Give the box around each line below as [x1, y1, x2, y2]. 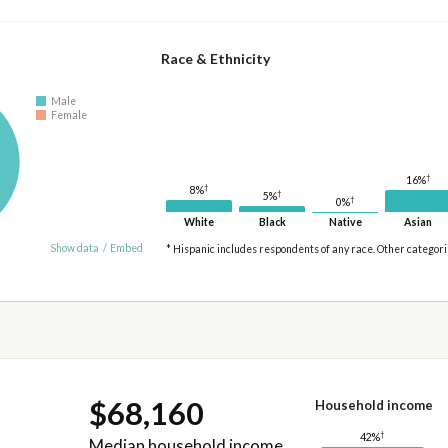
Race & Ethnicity [161, 50, 271, 68]
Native [328, 216, 362, 229]
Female [51, 109, 88, 122]
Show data [50, 242, 100, 255]
